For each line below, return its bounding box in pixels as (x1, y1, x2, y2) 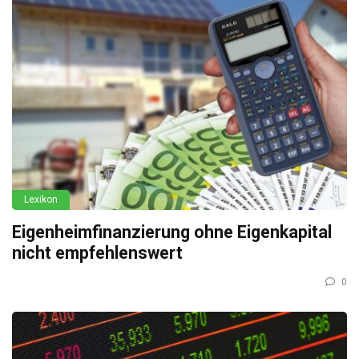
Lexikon (24, 194, 58, 206)
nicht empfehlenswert (12, 243, 183, 264)
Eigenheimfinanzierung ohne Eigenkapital (12, 222, 332, 243)
